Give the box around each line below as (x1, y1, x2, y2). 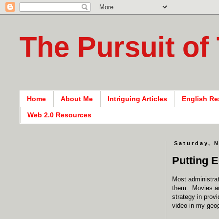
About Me (61, 95, 93, 103)
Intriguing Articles (108, 95, 167, 103)
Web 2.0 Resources (27, 111, 91, 119)
